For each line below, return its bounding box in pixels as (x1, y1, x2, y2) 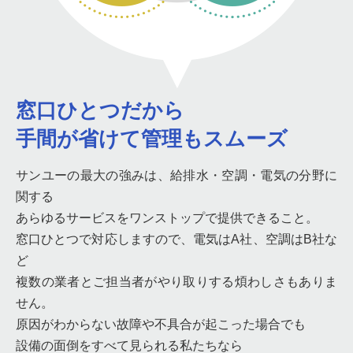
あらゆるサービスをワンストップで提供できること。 (16, 211, 318, 225)
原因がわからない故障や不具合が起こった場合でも (16, 318, 306, 331)
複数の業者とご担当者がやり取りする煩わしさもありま (16, 275, 337, 288)
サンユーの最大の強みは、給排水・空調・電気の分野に (16, 169, 337, 182)
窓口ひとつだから (16, 98, 184, 122)
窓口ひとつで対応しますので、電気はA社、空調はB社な (16, 232, 337, 246)
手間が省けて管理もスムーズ (16, 127, 288, 150)
